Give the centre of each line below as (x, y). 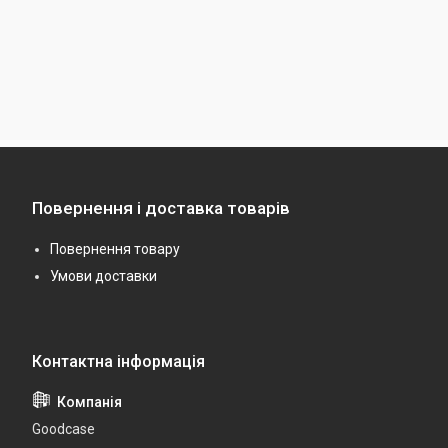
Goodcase (63, 428)
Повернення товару (115, 248)
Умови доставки (103, 275)
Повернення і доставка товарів (161, 207)
